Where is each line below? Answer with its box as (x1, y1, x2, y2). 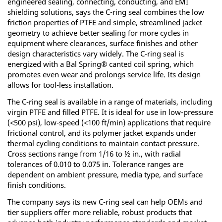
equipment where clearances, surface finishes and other (7, 38, 198, 49)
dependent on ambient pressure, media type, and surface (7, 169, 203, 179)
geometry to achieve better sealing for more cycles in (7, 28, 189, 38)
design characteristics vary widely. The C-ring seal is (7, 49, 184, 59)
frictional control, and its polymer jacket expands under (7, 127, 196, 138)
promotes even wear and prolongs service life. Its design (7, 69, 201, 80)
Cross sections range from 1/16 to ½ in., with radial (7, 148, 181, 159)
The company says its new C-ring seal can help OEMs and (7, 196, 203, 207)
